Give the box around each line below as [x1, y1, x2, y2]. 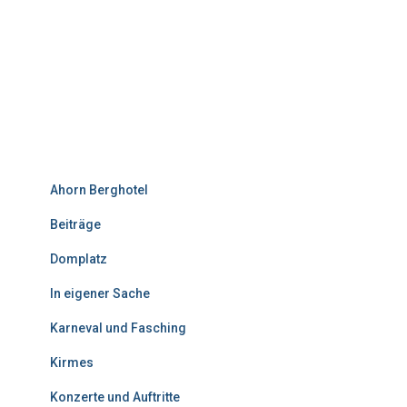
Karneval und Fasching [50, 321, 186, 336]
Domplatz [50, 252, 107, 267]
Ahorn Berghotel [50, 183, 148, 198]
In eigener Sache [50, 286, 150, 302]
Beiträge [50, 217, 101, 233]
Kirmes [50, 355, 94, 371]
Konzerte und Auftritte [50, 390, 180, 405]
